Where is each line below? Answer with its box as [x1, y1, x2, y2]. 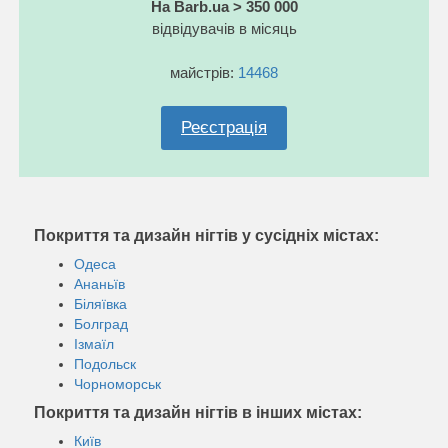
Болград [74, 315, 128, 332]
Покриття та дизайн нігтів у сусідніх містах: [34, 226, 379, 244]
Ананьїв [74, 275, 125, 292]
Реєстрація [181, 117, 267, 137]
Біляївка [74, 295, 127, 312]
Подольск [74, 355, 136, 372]
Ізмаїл [74, 335, 114, 352]
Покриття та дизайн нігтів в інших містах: [34, 403, 362, 421]
